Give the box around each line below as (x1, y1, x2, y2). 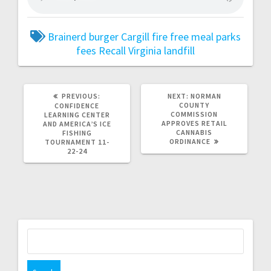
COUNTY (179, 100, 209, 109)
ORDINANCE (169, 136, 211, 146)
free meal (170, 29, 214, 44)
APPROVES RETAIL (161, 118, 227, 128)
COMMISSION (171, 109, 218, 119)
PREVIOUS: (62, 91, 100, 100)
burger (89, 29, 119, 44)
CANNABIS (176, 127, 212, 137)
